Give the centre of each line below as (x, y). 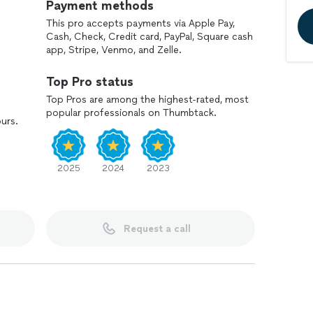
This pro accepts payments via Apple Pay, (140, 23)
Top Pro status (90, 82)
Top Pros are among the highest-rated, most (147, 100)
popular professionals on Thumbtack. (131, 113)
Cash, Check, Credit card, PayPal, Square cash (150, 37)
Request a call (157, 228)
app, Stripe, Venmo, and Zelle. (114, 50)
